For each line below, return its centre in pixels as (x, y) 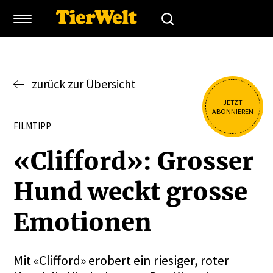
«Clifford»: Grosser (134, 161)
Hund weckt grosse (131, 192)
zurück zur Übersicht (84, 84)
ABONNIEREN (233, 111)
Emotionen (83, 222)
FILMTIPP (33, 126)
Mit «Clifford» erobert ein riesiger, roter (122, 260)
